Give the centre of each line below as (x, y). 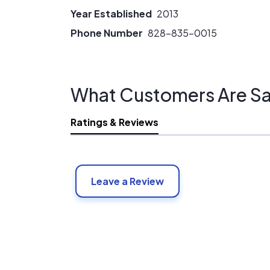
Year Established (111, 14)
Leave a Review (127, 181)
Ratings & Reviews (115, 122)
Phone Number (107, 33)
